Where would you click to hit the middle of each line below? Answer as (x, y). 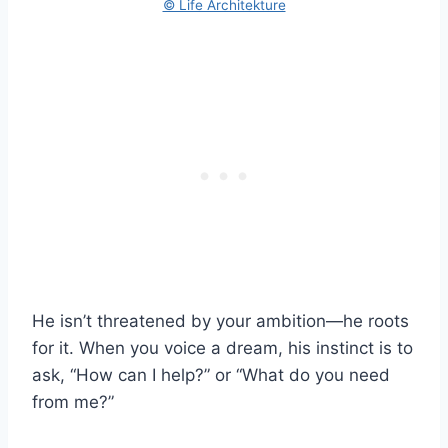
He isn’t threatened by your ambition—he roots (220, 321)
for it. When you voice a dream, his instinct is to (222, 348)
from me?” (73, 402)
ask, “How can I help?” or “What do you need (211, 375)
